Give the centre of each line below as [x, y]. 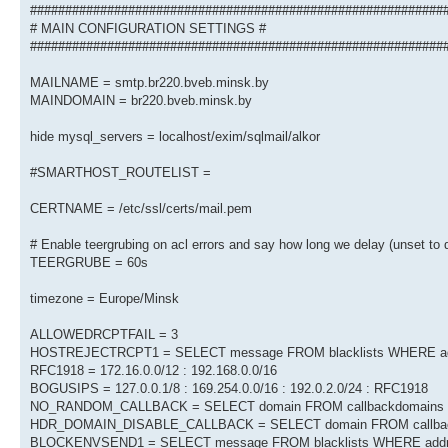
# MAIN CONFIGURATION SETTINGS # [148, 29]
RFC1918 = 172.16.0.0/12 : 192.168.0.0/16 [153, 371]
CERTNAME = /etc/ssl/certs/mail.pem [141, 209]
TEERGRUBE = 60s [89, 263]
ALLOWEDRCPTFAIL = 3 [104, 335]
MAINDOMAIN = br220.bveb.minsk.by [141, 101]
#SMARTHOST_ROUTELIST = [120, 173]
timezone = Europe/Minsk [104, 299]
